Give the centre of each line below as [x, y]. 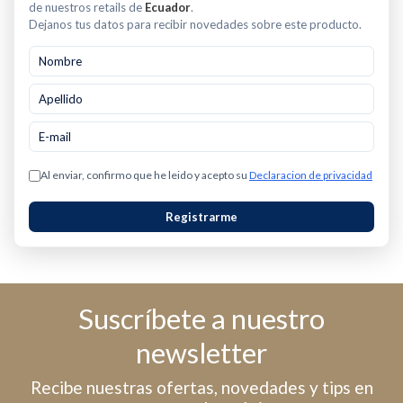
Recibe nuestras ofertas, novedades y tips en [201, 387]
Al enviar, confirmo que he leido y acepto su [145, 175]
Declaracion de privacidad [311, 175]
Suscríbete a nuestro [201, 318]
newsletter [201, 352]
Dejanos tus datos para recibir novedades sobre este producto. [195, 24]
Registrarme [201, 216]
